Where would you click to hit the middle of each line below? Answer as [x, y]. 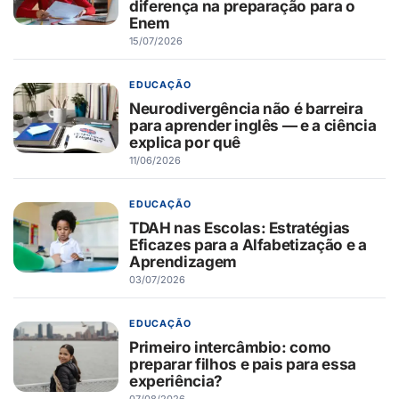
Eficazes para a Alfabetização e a [248, 244]
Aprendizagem [183, 261]
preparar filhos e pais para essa [243, 363]
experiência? [176, 380]
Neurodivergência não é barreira [246, 108]
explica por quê [185, 142]
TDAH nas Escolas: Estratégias [240, 227]
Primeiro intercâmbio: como [231, 346]
